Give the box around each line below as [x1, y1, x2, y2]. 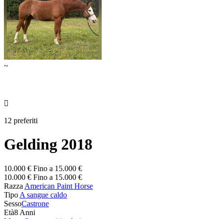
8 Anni [14, 208, 35, 217]
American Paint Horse [24, 181, 93, 190]
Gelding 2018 [4, 135, 92, 153]
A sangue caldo [20, 190, 67, 199]
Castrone [22, 199, 49, 208]
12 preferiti [4, 116, 38, 125]
